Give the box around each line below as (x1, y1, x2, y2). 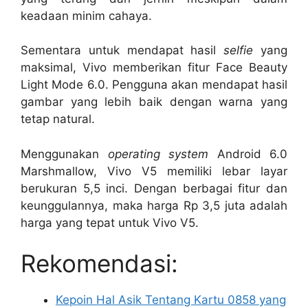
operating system (107, 146, 208, 161)
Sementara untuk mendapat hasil (21, 43, 224, 58)
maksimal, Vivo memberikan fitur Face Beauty (21, 60, 287, 75)
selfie (223, 43, 254, 58)
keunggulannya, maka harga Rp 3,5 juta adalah (21, 198, 287, 212)
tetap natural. (21, 112, 95, 126)
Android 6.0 (208, 146, 287, 161)
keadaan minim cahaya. (21, 8, 152, 23)
